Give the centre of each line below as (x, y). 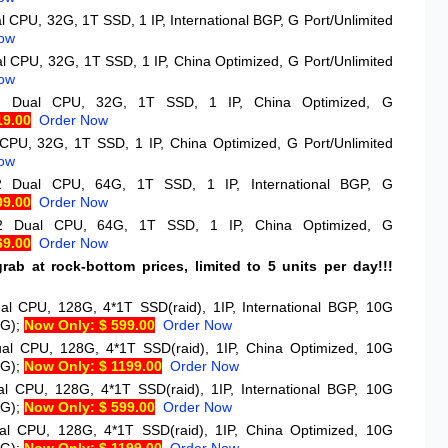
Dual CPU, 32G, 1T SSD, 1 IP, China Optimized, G (202, 102)
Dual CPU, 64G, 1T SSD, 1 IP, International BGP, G (202, 184)
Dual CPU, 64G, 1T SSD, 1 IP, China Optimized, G (203, 225)
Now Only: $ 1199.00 (93, 366)
